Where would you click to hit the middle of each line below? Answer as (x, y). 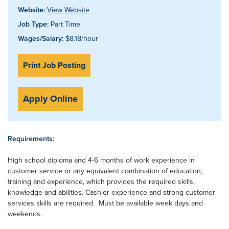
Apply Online (50, 99)
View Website (68, 10)
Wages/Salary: (41, 38)
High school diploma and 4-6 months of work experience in (101, 160)
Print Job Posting (54, 65)
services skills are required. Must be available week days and (105, 203)
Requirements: (31, 139)
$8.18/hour (81, 38)
